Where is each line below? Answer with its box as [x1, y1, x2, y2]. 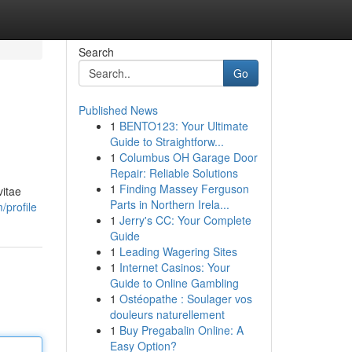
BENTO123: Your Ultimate [119, 118, 248, 134]
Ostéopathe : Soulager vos [119, 291, 252, 306]
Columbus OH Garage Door [119, 149, 258, 165]
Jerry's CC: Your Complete [119, 212, 251, 228]
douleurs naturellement [109, 306, 225, 322]
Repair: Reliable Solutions [109, 165, 238, 181]
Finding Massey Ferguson [119, 181, 249, 196]
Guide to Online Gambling [109, 275, 239, 291]
